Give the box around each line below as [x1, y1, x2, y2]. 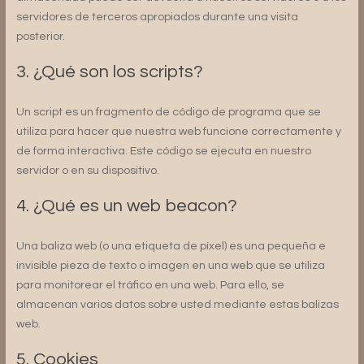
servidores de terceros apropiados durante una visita [15, 11, 298, 23]
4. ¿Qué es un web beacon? [15, 196, 237, 215]
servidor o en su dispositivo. [15, 164, 159, 176]
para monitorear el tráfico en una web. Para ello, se [15, 279, 284, 291]
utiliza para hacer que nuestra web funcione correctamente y [15, 125, 341, 137]
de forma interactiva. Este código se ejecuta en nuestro [15, 145, 311, 157]
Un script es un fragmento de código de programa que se [15, 106, 321, 118]
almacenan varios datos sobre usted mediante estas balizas [15, 298, 339, 310]
